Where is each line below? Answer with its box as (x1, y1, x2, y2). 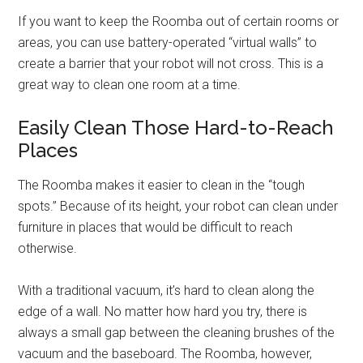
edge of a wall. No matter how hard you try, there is (18, 304, 308, 319)
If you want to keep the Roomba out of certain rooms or (18, 14, 340, 29)
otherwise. (18, 241, 78, 256)
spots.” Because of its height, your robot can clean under (18, 199, 339, 214)
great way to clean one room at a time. (18, 77, 241, 92)
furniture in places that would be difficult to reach (18, 220, 293, 235)
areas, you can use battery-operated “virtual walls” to (18, 35, 318, 50)
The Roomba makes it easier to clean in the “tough (18, 177, 305, 193)
